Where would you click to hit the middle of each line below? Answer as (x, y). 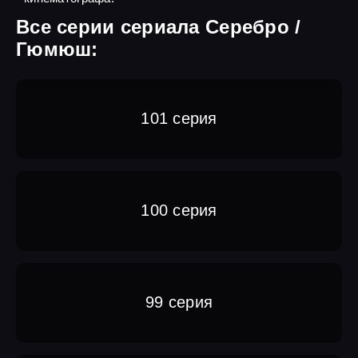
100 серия (179, 211)
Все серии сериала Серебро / (159, 26)
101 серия (179, 119)
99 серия (179, 302)
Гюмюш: (57, 49)
